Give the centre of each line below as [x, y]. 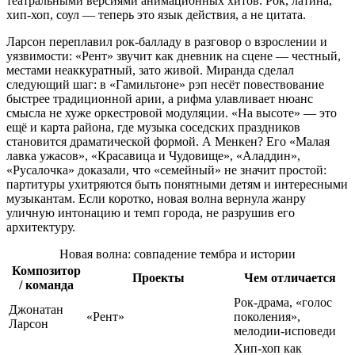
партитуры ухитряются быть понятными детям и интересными [177, 185]
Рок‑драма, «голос [283, 303]
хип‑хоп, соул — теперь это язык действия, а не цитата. [156, 15]
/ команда [46, 285]
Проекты [158, 278]
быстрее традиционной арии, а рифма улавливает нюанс [160, 99]
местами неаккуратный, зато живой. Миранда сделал [150, 71]
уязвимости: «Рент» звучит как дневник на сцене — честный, [174, 56]
